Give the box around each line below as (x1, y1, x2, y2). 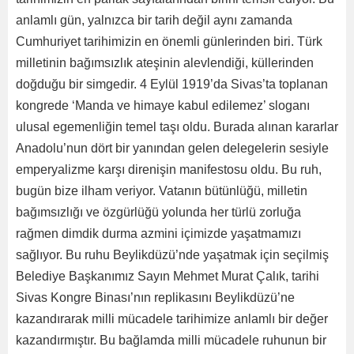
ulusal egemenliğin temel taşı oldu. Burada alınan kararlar (16, 119, 338, 134)
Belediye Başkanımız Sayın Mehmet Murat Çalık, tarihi (16, 269, 319, 283)
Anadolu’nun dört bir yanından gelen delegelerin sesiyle (16, 141, 329, 155)
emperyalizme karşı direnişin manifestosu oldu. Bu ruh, (16, 162, 322, 176)
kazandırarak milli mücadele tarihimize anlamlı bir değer (16, 311, 328, 326)
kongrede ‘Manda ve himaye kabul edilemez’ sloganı (16, 98, 310, 112)
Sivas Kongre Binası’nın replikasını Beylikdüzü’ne (16, 290, 295, 304)
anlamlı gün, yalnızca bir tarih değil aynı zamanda (16, 13, 292, 27)
